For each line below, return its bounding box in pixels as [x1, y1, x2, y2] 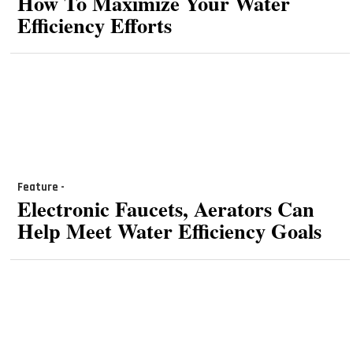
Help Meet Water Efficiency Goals [17, 215, 321, 247]
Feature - [17, 179, 65, 195]
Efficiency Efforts [17, 9, 172, 40]
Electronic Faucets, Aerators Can [17, 193, 314, 225]
